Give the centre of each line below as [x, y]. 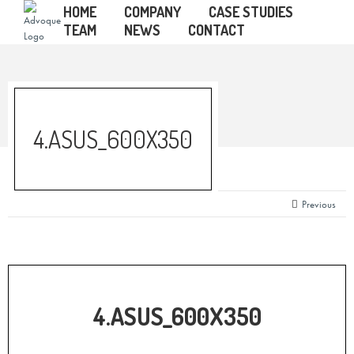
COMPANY [152, 12]
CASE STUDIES [250, 12]
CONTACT [216, 30]
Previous [319, 204]
